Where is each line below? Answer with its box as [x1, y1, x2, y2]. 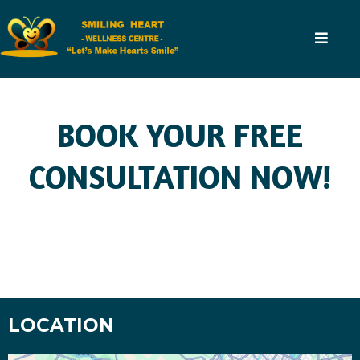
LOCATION [8, 314, 114, 337]
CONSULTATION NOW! [28, 157, 332, 196]
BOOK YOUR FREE [57, 116, 303, 154]
